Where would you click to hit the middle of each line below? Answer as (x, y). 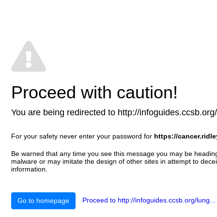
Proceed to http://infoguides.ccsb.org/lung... (149, 200)
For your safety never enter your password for (83, 136)
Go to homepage (43, 201)
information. (29, 169)
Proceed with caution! (94, 92)
